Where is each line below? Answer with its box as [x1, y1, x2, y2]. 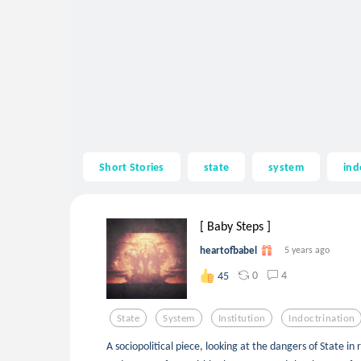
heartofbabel [200, 244, 257, 257]
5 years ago [284, 244, 330, 256]
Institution [218, 311, 266, 324]
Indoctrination [288, 311, 355, 324]
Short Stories [99, 159, 164, 174]
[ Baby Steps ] [200, 218, 271, 234]
